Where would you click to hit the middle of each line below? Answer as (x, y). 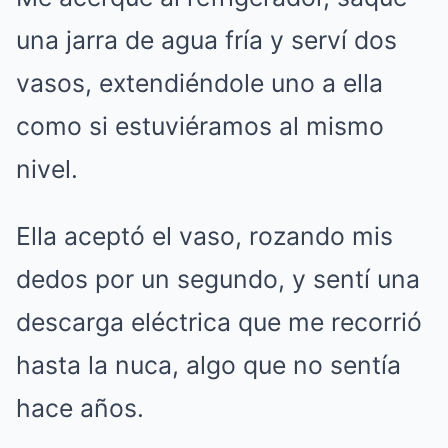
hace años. (80, 408)
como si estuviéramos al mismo (200, 126)
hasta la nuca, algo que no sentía (208, 365)
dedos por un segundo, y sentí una (218, 279)
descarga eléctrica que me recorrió (219, 322)
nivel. (47, 169)
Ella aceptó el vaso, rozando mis (204, 236)
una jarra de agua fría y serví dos (206, 40)
